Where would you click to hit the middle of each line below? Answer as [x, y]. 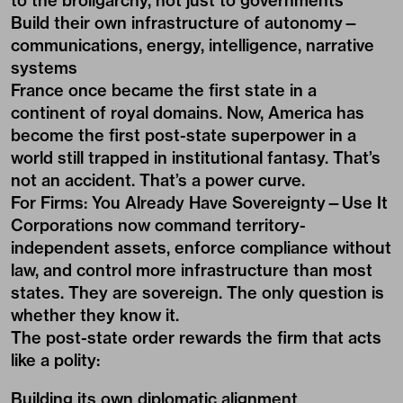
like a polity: [55, 360]
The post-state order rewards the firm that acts [196, 338]
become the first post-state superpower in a [184, 135]
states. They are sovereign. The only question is [197, 293]
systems [44, 68]
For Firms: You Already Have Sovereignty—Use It [199, 203]
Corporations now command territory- [158, 225]
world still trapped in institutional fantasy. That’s [196, 158]
